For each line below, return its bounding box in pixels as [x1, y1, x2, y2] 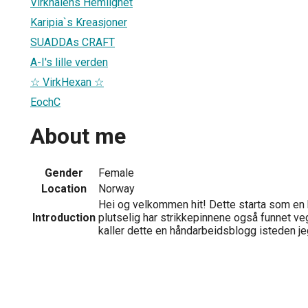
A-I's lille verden [30, 55, 108, 69]
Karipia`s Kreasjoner [30, 15, 127, 29]
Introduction [32, 210, 96, 224]
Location [41, 181, 87, 195]
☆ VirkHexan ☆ [30, 75, 104, 89]
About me [30, 123, 126, 150]
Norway [98, 181, 135, 195]
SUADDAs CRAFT [30, 35, 115, 49]
